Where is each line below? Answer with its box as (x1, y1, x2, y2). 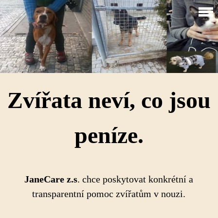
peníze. (74, 122, 144, 148)
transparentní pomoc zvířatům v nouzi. (32, 188, 185, 199)
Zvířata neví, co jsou (7, 87, 211, 113)
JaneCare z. (24, 174, 73, 184)
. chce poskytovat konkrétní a (77, 174, 193, 184)
